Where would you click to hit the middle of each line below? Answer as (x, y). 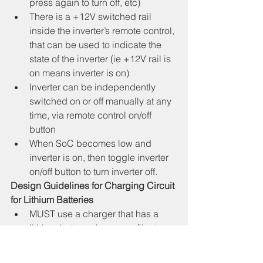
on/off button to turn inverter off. (93, 172)
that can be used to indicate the (97, 45)
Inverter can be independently (94, 87)
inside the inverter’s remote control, (103, 31)
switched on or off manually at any (102, 101)
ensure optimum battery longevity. (100, 242)
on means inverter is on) (79, 73)
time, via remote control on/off (92, 115)
